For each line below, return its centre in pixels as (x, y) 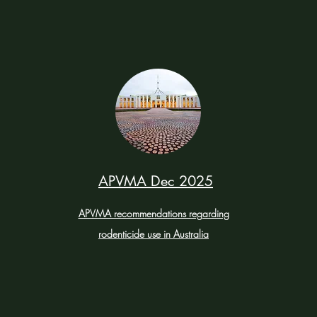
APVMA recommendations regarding (154, 213)
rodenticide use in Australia (154, 234)
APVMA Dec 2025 (156, 181)
